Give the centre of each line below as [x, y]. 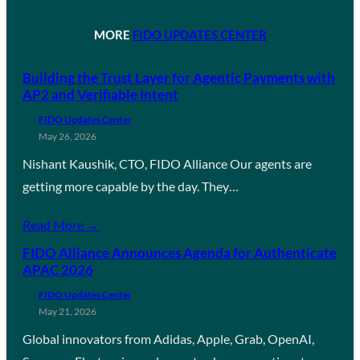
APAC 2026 [58, 269]
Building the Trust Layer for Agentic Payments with [179, 77]
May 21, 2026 [67, 311]
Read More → [61, 224]
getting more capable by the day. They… [131, 186]
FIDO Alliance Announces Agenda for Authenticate [180, 252]
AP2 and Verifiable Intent [100, 94]
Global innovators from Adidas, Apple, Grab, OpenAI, [168, 338]
